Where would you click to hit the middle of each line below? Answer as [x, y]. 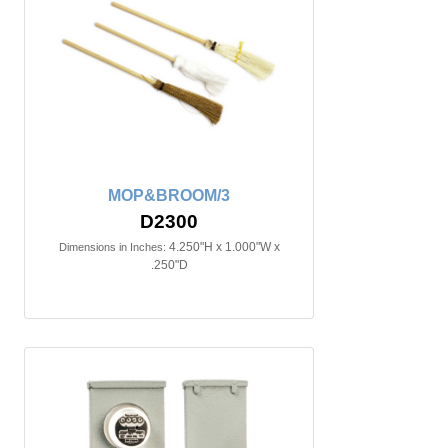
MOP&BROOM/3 [169, 195]
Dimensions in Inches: [112, 247]
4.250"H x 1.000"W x [224, 247]
